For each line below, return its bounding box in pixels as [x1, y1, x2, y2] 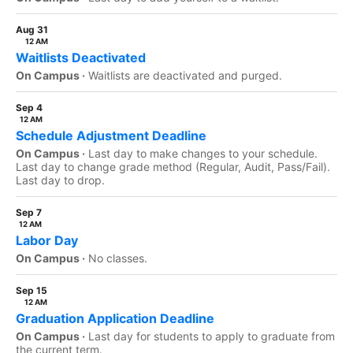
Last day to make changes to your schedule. [88, 147, 318, 160]
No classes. [88, 251, 147, 265]
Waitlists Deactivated [16, 50, 146, 65]
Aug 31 [16, 24, 48, 35]
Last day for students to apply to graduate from [88, 329, 335, 343]
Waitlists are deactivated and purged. [88, 69, 282, 82]
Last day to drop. [16, 173, 105, 187]
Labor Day [16, 232, 78, 248]
